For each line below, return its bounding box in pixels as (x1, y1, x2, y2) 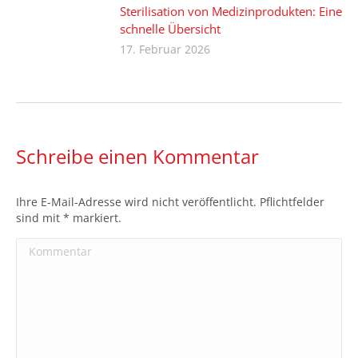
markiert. (70, 209, 121, 225)
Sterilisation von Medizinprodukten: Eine (120, 2, 342, 19)
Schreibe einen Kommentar (16, 142, 259, 169)
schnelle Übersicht (120, 20, 221, 37)
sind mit (16, 209, 63, 225)
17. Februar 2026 (120, 41, 210, 57)
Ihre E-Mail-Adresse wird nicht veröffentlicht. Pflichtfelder (16, 193, 324, 209)
